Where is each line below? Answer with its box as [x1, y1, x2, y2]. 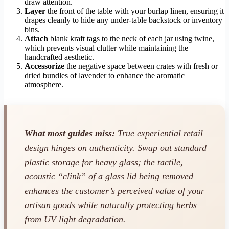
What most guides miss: [25, 128, 115, 139]
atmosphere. [25, 80, 63, 89]
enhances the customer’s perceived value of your [25, 186, 204, 196]
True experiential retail [115, 128, 203, 139]
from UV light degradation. [25, 214, 126, 225]
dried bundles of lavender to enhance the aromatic [25, 71, 185, 80]
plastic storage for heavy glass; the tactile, [25, 157, 183, 168]
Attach [25, 34, 48, 43]
